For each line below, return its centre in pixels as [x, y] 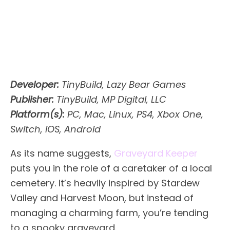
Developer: [35, 84]
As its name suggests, [62, 153]
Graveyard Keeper [156, 153]
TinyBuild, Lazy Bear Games [122, 84]
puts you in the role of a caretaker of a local [111, 168]
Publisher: [32, 99]
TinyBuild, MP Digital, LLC [110, 99]
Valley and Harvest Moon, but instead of [102, 198]
